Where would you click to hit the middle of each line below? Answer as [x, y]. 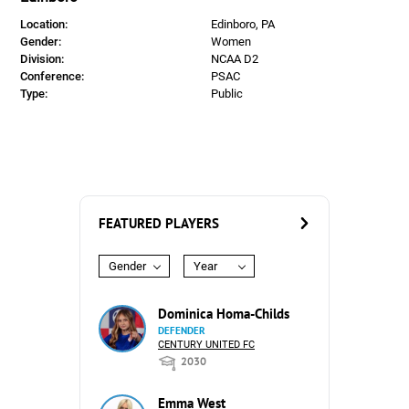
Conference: [52, 76]
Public [226, 94]
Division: [42, 59]
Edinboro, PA [242, 24]
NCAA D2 [234, 59]
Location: [44, 24]
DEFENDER [182, 330]
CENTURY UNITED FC [206, 345]
